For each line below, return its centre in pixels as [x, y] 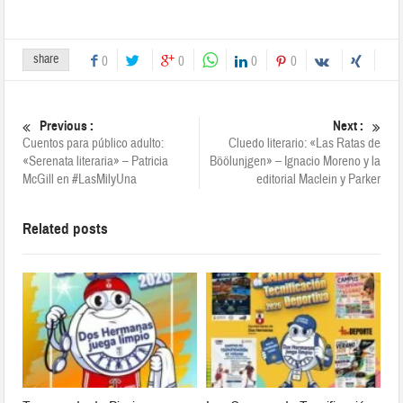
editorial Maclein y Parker [318, 179]
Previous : [67, 125]
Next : [348, 125]
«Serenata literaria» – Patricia [96, 161]
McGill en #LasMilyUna [80, 179]
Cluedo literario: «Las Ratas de [304, 143]
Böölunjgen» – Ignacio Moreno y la [295, 161]
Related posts [66, 228]
